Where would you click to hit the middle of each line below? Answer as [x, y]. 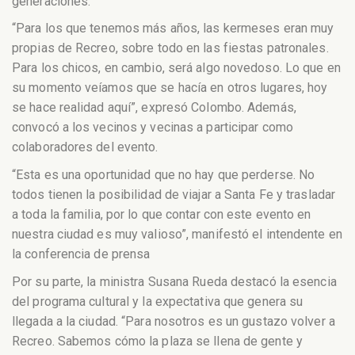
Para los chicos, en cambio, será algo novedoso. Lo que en [176, 68]
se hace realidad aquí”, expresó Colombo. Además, [154, 108]
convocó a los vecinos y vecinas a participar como [153, 128]
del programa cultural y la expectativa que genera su [158, 301]
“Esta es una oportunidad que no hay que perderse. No [164, 175]
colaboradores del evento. [85, 147]
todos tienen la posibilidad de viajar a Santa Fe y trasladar [174, 195]
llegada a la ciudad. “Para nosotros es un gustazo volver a [174, 321]
